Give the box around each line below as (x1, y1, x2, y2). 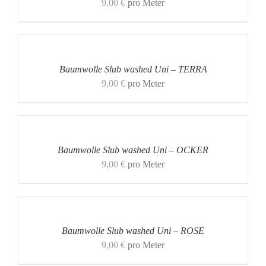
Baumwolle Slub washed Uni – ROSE (62, 226, 204, 236)
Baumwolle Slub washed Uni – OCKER (58, 145, 208, 155)
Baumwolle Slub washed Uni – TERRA (59, 64, 207, 74)
